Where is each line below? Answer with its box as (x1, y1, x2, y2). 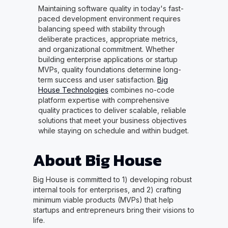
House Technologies (38, 85, 108, 95)
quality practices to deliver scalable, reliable (38, 106, 186, 115)
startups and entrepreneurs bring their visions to (33, 206, 194, 215)
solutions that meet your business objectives (38, 116, 187, 125)
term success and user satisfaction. (38, 75, 157, 84)
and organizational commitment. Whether (38, 45, 175, 54)
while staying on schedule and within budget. (38, 126, 189, 135)
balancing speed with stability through (38, 24, 165, 34)
